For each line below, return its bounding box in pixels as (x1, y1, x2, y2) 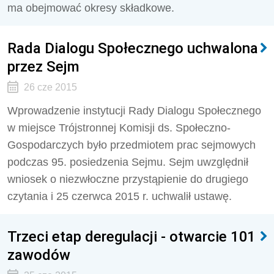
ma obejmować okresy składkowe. (7, 2, 174, 14)
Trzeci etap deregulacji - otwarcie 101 (7, 228, 256, 245)
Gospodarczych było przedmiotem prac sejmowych (7, 139, 256, 151)
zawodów (7, 246, 70, 264)
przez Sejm (7, 57, 80, 75)
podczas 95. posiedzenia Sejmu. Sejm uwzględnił (7, 156, 248, 168)
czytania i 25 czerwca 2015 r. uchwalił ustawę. (7, 190, 232, 202)
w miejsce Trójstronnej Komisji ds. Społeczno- (7, 122, 231, 134)
